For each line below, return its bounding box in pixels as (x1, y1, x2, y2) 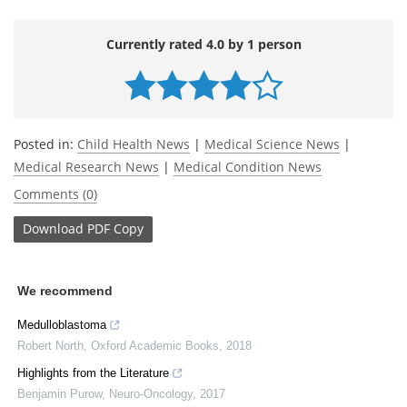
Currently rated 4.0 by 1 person (105, 35, 302, 53)
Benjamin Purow (17, 386, 102, 401)
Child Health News (77, 134, 190, 153)
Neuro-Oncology (109, 386, 193, 401)
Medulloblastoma (17, 317, 106, 332)
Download (23, 220, 84, 238)
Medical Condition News (174, 157, 322, 175)
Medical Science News (204, 134, 340, 153)
